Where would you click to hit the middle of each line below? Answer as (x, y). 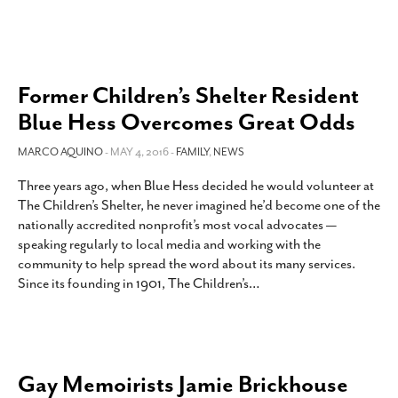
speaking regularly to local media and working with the (169, 244)
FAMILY (192, 152)
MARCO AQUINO (60, 152)
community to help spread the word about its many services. (187, 264)
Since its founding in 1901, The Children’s (133, 283)
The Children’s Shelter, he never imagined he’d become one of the (199, 205)
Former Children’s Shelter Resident (188, 96)
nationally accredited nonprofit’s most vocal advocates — (177, 225)
